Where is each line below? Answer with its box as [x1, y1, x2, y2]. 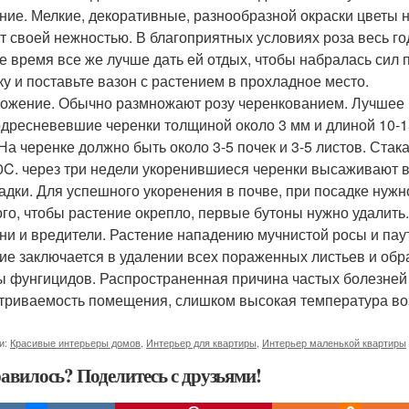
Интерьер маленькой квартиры [262, 335, 406, 350]
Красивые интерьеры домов [10, 335, 141, 350]
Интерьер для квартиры [146, 335, 257, 350]
